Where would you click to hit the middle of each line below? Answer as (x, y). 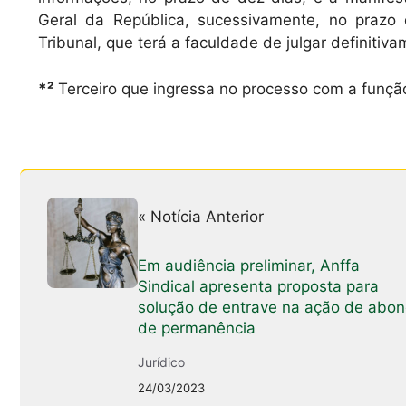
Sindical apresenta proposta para (258, 287)
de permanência (197, 329)
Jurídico (161, 362)
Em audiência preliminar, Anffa (249, 266)
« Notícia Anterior (201, 217)
